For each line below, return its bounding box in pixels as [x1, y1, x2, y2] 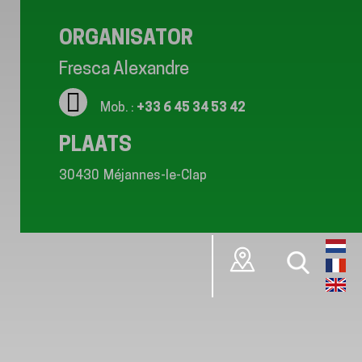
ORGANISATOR [59, 28, 193, 49]
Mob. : [100, 101, 137, 115]
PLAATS [59, 135, 132, 156]
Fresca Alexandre [59, 60, 189, 79]
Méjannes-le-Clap [103, 169, 207, 183]
